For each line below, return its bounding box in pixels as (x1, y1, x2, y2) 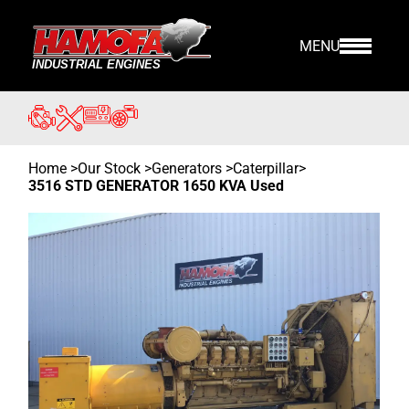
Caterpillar (233, 160, 299, 177)
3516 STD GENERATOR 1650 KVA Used (28, 177, 285, 194)
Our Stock (78, 160, 142, 177)
